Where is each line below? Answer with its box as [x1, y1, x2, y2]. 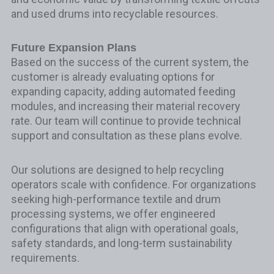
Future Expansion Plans [10, 42, 136, 54]
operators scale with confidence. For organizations [10, 177, 256, 191]
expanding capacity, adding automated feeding [10, 85, 235, 98]
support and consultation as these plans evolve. [10, 129, 242, 142]
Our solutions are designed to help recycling [10, 163, 224, 176]
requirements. [10, 251, 80, 264]
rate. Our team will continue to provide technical [10, 114, 241, 127]
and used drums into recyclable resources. [10, 7, 218, 20]
